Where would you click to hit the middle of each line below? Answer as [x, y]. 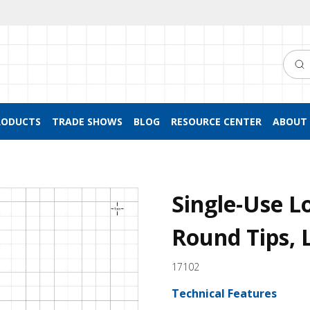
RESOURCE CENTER [216, 121]
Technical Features [224, 293]
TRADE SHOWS [87, 121]
